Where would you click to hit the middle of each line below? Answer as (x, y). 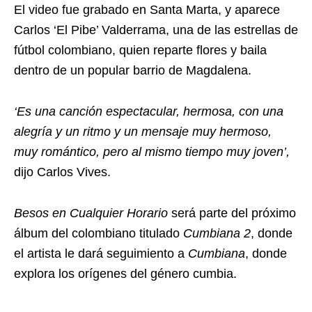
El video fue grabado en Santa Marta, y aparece (147, 10)
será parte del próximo (234, 213)
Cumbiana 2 (217, 233)
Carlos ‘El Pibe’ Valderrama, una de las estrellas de (156, 30)
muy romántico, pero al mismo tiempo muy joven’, (152, 152)
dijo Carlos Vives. (62, 172)
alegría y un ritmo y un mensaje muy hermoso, (143, 132)
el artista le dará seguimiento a (101, 253)
